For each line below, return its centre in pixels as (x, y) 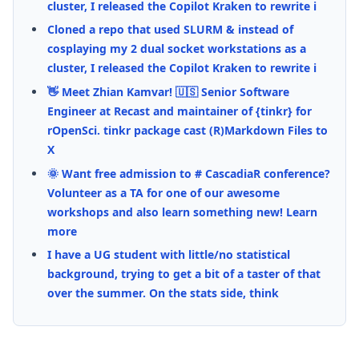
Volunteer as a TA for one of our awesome (163, 192)
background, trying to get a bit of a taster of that (184, 274)
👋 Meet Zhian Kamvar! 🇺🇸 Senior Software (168, 92)
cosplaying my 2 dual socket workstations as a (176, 49)
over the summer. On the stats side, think (163, 293)
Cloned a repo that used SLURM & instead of (170, 30)
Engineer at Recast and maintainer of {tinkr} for (179, 111)
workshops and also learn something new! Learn (182, 212)
